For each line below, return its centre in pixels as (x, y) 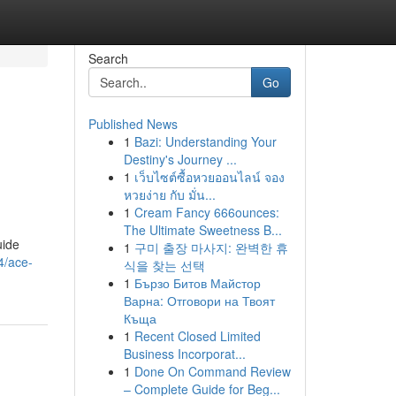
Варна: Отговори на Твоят (199, 301)
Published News (133, 124)
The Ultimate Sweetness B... (202, 230)
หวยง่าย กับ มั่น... (169, 194)
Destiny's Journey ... (180, 159)
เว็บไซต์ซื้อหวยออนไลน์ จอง (209, 177)
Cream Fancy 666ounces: (206, 212)
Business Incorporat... (184, 354)
